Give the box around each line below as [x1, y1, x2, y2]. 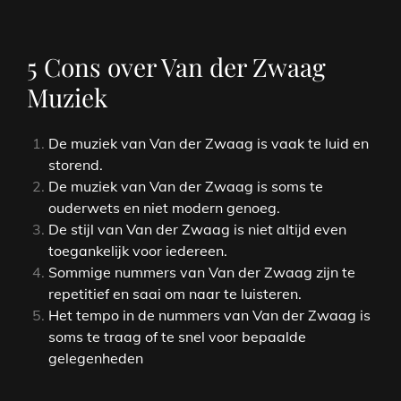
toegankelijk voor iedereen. [48, 241, 227, 260]
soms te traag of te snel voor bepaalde [48, 327, 306, 346]
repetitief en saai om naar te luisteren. [48, 284, 302, 303]
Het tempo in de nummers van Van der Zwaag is [48, 305, 371, 324]
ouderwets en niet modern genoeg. [48, 198, 280, 217]
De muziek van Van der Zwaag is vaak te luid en [48, 133, 369, 152]
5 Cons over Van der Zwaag [27, 49, 326, 83]
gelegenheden [48, 348, 143, 367]
